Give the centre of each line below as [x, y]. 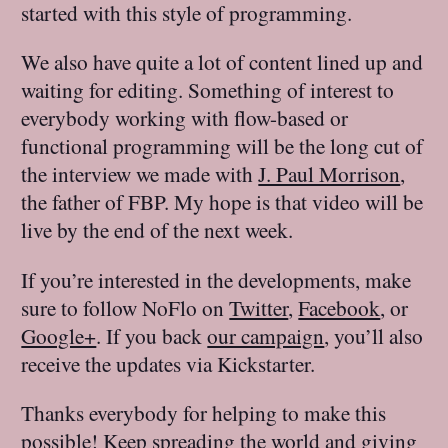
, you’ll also [374, 335]
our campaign [266, 335]
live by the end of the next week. [157, 230]
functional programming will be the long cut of [222, 146]
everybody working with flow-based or [185, 118]
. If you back [152, 335]
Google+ [59, 335]
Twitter [259, 307]
